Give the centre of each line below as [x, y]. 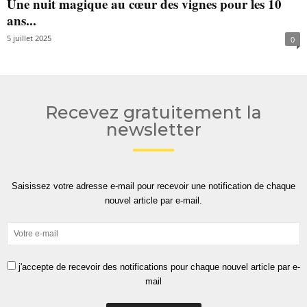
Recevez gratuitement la [153, 113]
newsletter [153, 130]
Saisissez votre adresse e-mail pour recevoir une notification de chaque [153, 186]
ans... [22, 21]
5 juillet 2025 [29, 38]
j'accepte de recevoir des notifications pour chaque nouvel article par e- [158, 267]
